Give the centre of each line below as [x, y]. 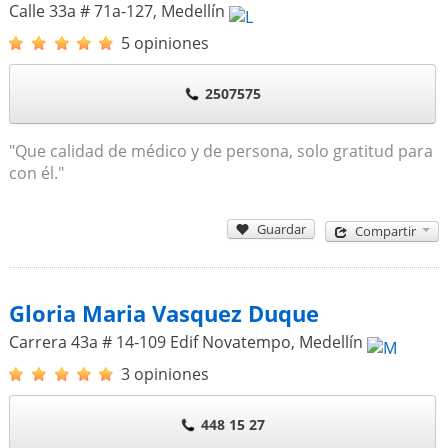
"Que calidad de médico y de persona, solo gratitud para [220, 150]
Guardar [282, 228]
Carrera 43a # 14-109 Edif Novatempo [149, 341]
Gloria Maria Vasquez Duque [163, 313]
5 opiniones [164, 42]
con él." [36, 172]
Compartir [386, 231]
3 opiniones [164, 373]
